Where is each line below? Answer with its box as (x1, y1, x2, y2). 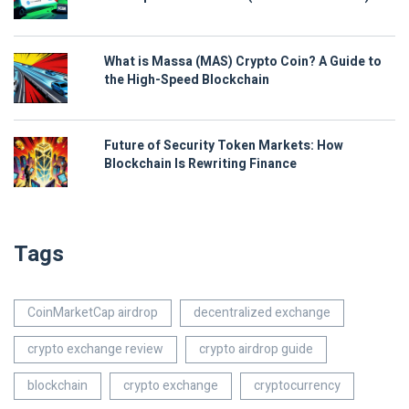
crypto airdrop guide (199, 340, 313, 360)
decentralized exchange (194, 303, 330, 323)
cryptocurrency (254, 376, 341, 396)
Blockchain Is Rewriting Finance (104, 154, 297, 174)
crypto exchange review (27, 340, 163, 360)
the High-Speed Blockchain (104, 70, 269, 90)
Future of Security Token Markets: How (104, 136, 343, 156)
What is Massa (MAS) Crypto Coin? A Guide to (104, 52, 382, 72)
